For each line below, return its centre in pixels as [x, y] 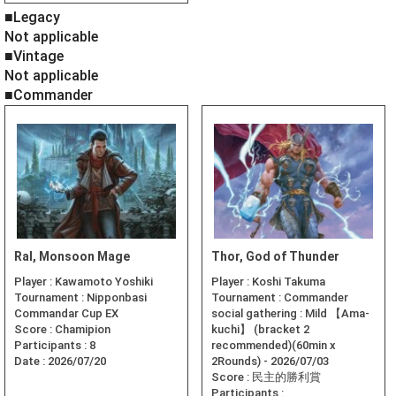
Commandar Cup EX [66, 314]
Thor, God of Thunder [275, 257]
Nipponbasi [117, 298]
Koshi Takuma [289, 282]
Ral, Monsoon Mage [72, 257]
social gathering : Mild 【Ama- [290, 314]
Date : [31, 362]
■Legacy [32, 18]
